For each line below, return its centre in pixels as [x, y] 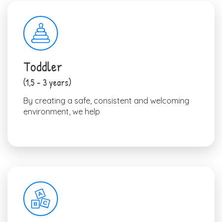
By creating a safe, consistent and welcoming [106, 100]
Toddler [43, 66]
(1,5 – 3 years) [47, 82]
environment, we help [62, 111]
